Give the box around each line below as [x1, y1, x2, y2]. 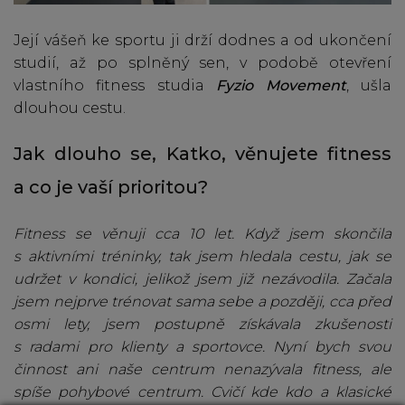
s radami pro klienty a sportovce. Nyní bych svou [14, 338, 391, 356]
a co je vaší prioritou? [14, 176, 208, 199]
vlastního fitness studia [14, 77, 217, 95]
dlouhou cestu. [14, 99, 126, 118]
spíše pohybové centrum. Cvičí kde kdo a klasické [14, 383, 391, 401]
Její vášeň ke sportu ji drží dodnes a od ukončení [14, 32, 391, 50]
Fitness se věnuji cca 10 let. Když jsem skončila [14, 225, 391, 243]
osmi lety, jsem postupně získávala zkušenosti [14, 316, 391, 334]
